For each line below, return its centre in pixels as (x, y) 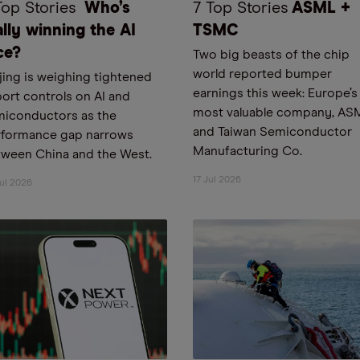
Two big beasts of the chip (271, 55)
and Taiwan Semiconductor (272, 132)
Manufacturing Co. (247, 151)
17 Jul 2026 (217, 180)
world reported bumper (262, 74)
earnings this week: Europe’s (275, 93)
